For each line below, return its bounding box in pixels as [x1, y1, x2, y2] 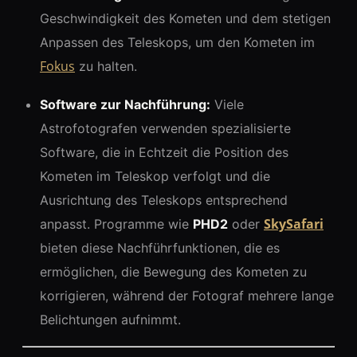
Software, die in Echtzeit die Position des [40, 143, 288, 160]
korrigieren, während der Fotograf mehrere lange [40, 287, 334, 304]
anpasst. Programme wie [40, 215, 193, 232]
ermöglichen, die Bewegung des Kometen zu [40, 263, 307, 280]
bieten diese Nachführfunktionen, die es [40, 239, 280, 256]
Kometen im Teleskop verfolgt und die [40, 167, 270, 184]
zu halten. [75, 57, 137, 74]
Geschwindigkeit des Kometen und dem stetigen [40, 10, 331, 26]
